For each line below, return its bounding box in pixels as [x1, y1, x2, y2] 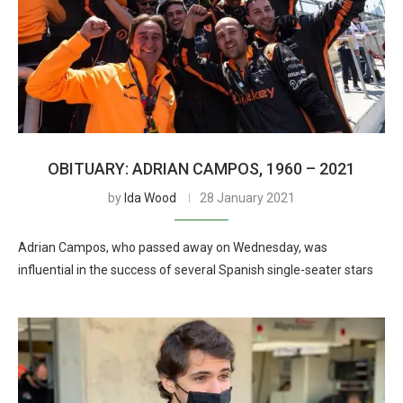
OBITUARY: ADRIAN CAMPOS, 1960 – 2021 [48, 159, 355, 178]
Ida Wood [124, 191, 176, 205]
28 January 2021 [200, 191, 295, 205]
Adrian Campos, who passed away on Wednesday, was [18, 240, 327, 255]
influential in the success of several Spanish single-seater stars [18, 263, 373, 277]
